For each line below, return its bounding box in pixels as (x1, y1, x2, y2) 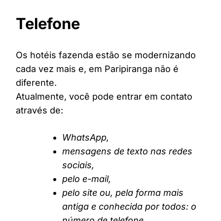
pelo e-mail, (62, 174, 111, 184)
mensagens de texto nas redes (62, 146, 192, 157)
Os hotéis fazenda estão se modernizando (16, 50, 196, 61)
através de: (16, 105, 63, 116)
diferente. (16, 77, 57, 88)
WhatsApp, (62, 132, 109, 143)
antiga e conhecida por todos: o (62, 201, 196, 212)
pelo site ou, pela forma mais (62, 187, 184, 198)
